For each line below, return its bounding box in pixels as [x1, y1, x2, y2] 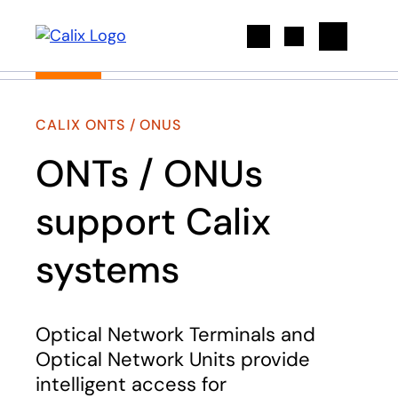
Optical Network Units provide [36, 346, 310, 372]
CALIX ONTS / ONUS [36, 115, 182, 134]
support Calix [36, 197, 271, 246]
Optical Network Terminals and [36, 322, 315, 347]
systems [36, 245, 179, 294]
